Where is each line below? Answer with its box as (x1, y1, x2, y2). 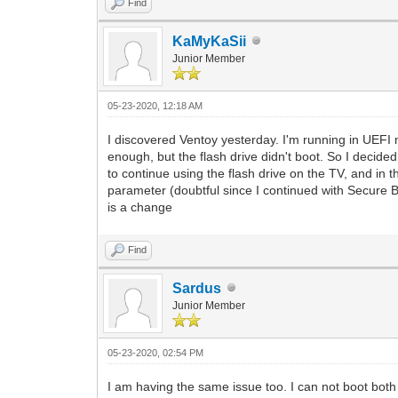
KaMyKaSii (172, 33, 247, 49)
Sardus (172, 280, 222, 296)
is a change (107, 199, 173, 214)
